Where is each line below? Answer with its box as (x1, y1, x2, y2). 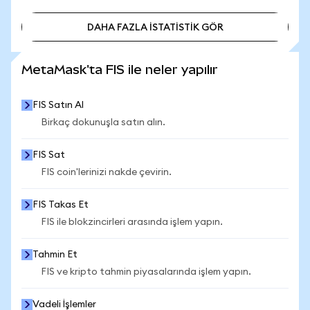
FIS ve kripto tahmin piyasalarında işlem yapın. (41, 267, 251, 277)
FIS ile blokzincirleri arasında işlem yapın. (41, 217, 223, 227)
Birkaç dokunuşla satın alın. (41, 118, 165, 127)
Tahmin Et (33, 250, 77, 259)
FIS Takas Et (33, 200, 89, 210)
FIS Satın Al (33, 100, 84, 110)
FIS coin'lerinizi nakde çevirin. (41, 167, 172, 177)
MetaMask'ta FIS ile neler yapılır (21, 62, 218, 77)
